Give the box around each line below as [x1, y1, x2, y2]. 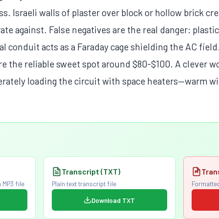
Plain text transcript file [51, 179, 116, 188]
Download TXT [91, 196, 135, 204]
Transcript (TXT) [61, 167, 120, 176]
